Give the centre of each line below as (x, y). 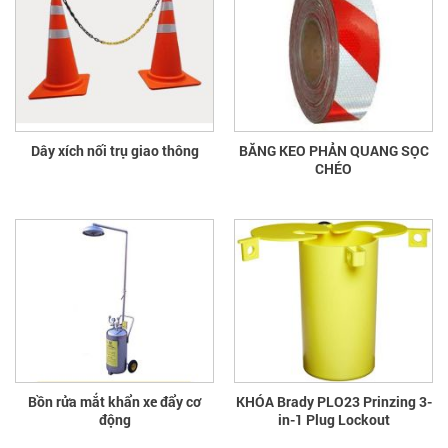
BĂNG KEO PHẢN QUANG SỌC (333, 150)
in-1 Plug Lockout (333, 419)
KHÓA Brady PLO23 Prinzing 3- (333, 401)
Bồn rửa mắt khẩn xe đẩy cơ (114, 401)
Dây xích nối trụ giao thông (114, 150)
